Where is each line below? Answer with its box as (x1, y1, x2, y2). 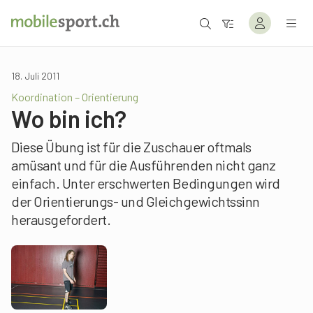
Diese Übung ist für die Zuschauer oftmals (11, 138, 252, 155)
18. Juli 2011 (11, 70, 59, 82)
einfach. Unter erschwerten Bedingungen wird (11, 175, 280, 191)
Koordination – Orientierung (11, 90, 138, 103)
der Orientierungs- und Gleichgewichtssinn (11, 193, 260, 210)
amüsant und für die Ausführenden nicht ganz (11, 156, 276, 173)
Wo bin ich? (11, 104, 126, 133)
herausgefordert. (11, 211, 110, 228)
